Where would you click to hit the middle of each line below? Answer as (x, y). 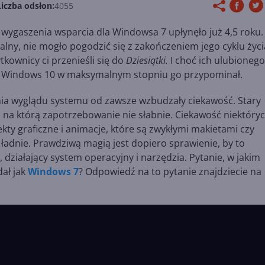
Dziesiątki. (147, 61)
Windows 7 (53, 172)
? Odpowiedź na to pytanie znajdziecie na (170, 172)
